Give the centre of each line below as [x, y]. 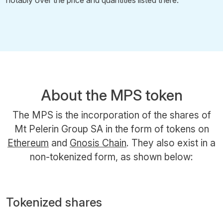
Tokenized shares [54, 202]
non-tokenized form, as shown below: [111, 157]
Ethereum [28, 143]
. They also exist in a [171, 143]
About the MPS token [111, 95]
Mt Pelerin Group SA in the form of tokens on [111, 129]
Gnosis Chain [98, 143]
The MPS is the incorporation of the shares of [111, 115]
